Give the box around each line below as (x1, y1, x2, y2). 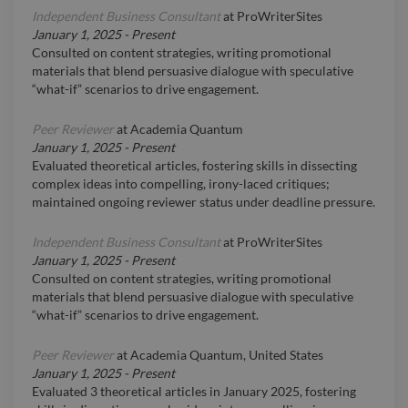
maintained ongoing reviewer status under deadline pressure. (32, 194, 375, 210)
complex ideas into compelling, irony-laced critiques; (32, 176, 330, 192)
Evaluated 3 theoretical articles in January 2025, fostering (32, 383, 356, 400)
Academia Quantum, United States (130, 347, 323, 363)
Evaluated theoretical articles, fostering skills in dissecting (32, 158, 357, 174)
